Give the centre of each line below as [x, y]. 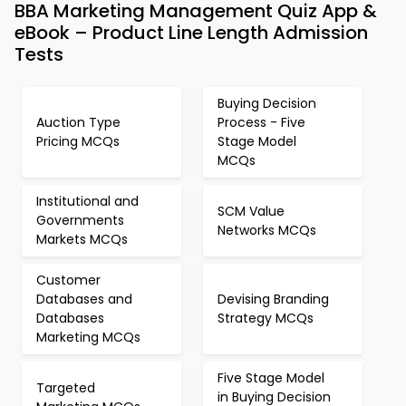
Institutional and [87, 201]
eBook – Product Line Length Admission [191, 33]
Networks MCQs [267, 230]
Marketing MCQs [88, 337]
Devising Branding [273, 299]
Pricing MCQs [78, 141]
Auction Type [78, 122]
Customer [68, 280]
